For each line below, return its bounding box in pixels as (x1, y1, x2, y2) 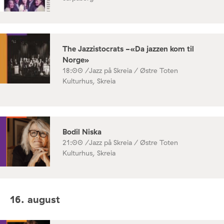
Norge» (62, 55, 89, 65)
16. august (10, 192, 60, 205)
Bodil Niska (62, 127, 101, 137)
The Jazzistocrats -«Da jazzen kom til (62, 44, 194, 54)
